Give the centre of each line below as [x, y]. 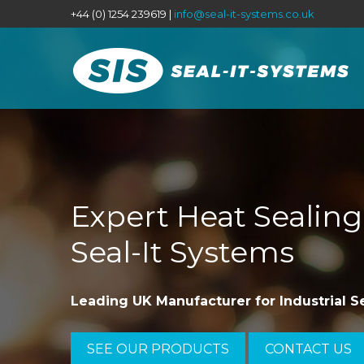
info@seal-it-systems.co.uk [244, 14]
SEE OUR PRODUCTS [158, 349]
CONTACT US [308, 349]
